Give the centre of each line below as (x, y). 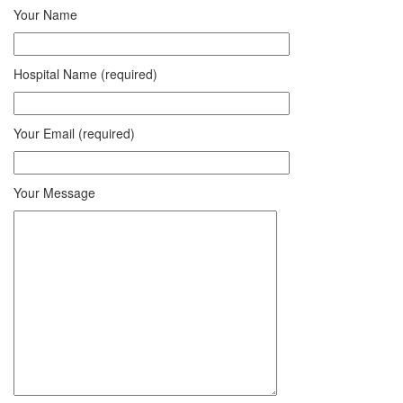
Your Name (45, 15)
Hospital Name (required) (85, 74)
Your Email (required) (74, 134)
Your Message (54, 193)
